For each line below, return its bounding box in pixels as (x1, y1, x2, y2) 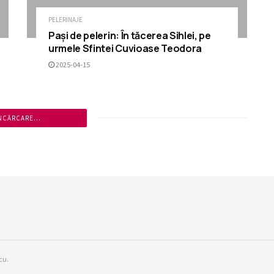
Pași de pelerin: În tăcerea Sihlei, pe (48, 28, 211, 42)
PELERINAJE (48, 15, 83, 24)
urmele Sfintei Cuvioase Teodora (48, 41, 202, 55)
